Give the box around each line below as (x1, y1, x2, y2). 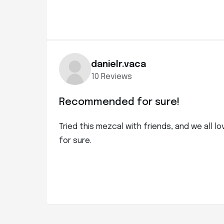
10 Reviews (91, 72, 132, 81)
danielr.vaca (91, 59, 146, 69)
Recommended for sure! (59, 97, 179, 107)
